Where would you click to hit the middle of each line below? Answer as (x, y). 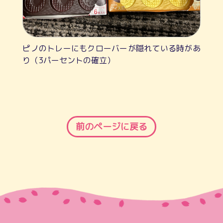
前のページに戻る (111, 127)
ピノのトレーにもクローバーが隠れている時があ (111, 49)
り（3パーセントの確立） (69, 60)
